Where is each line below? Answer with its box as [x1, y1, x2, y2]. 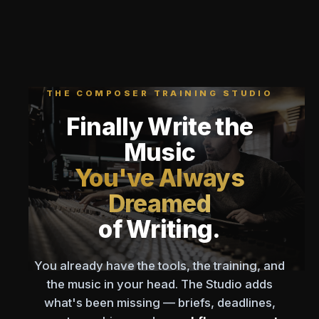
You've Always [74, 163, 245, 192]
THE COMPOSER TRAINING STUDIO [46, 88, 273, 98]
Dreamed [108, 189, 211, 218]
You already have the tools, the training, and [34, 258, 285, 273]
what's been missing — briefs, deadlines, [43, 296, 276, 310]
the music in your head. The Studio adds [46, 277, 273, 291]
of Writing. [98, 214, 221, 244]
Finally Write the [66, 112, 253, 141]
